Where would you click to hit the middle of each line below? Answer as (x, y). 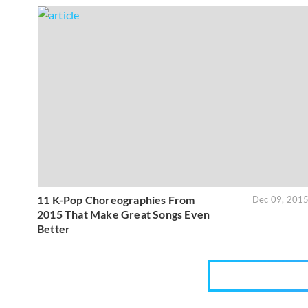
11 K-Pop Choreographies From (116, 200)
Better (54, 229)
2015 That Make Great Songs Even (124, 214)
